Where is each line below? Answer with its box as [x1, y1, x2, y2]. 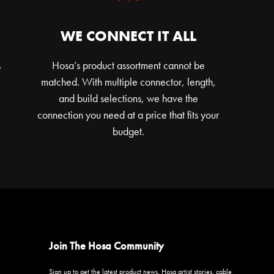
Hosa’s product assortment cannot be [51, 57, 205, 72]
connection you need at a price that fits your [37, 107, 220, 122]
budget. [112, 124, 144, 138]
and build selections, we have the [58, 91, 198, 105]
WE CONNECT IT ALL [60, 26, 196, 45]
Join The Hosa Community [49, 238, 164, 253]
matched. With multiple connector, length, [40, 74, 216, 89]
